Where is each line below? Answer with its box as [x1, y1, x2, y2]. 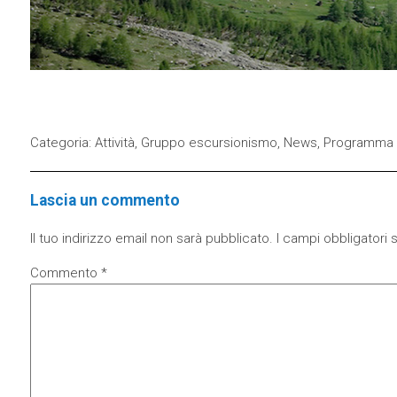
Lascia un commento [29, 191, 180, 209]
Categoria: [29, 135, 95, 151]
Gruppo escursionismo [140, 135, 277, 151]
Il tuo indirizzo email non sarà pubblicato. [29, 230, 273, 247]
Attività [94, 135, 135, 151]
